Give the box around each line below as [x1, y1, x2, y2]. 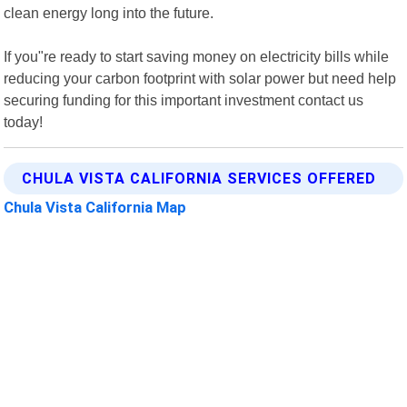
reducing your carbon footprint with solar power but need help [4, 69, 397, 86]
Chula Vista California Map [4, 197, 187, 216]
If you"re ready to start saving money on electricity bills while [4, 47, 390, 65]
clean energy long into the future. [4, 4, 214, 21]
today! [4, 113, 44, 130]
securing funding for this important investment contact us [4, 91, 364, 108]
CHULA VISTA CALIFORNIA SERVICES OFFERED [22, 169, 377, 187]
